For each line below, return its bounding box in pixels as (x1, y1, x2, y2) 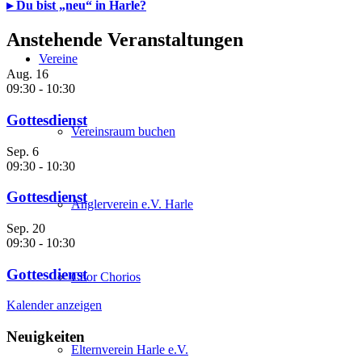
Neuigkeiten (6, 328, 85, 346)
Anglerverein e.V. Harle (71, 197, 193, 211)
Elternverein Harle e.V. (71, 343, 188, 356)
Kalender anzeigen (6, 298, 102, 313)
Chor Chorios (71, 270, 141, 284)
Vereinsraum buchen (71, 124, 175, 138)
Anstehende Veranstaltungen (6, 29, 243, 51)
